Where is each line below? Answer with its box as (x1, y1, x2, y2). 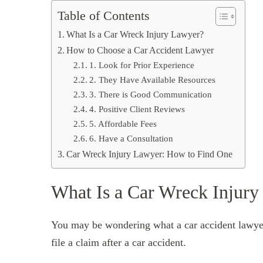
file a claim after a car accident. (51, 236, 186, 248)
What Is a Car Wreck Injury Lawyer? (66, 29, 204, 40)
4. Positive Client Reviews (89, 103, 186, 114)
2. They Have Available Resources (89, 74, 216, 85)
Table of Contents (58, 9, 150, 23)
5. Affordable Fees (89, 118, 157, 129)
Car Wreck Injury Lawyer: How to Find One (66, 149, 233, 160)
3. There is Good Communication (89, 89, 213, 99)
